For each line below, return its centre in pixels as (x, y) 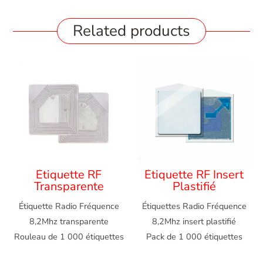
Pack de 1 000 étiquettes (194, 236)
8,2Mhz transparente (69, 221)
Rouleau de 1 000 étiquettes (69, 236)
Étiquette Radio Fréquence (69, 206)
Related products (131, 31)
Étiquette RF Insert (194, 174)
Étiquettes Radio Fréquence (194, 206)
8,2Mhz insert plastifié (194, 221)
